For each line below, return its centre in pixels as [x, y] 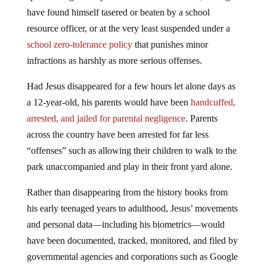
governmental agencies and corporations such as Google [132, 256]
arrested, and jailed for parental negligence [106, 118]
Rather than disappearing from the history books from [127, 192]
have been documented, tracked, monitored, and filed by [132, 240]
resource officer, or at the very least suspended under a [128, 28]
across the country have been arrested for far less [117, 134]
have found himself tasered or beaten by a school [118, 12]
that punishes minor [170, 44]
